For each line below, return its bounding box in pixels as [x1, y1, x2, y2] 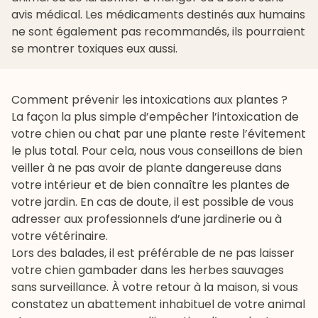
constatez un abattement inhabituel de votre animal [11, 296, 305, 313]
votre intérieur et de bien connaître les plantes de [11, 177, 290, 194]
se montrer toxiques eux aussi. [11, 40, 177, 57]
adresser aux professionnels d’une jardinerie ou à [11, 211, 282, 228]
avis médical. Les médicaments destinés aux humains [11, 6, 305, 23]
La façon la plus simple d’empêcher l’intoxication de [11, 109, 299, 126]
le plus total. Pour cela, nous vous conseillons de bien [11, 143, 302, 160]
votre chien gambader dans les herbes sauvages [11, 262, 284, 279]
